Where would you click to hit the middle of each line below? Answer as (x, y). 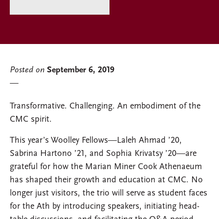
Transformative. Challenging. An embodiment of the (105, 107)
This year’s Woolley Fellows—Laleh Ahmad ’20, (96, 141)
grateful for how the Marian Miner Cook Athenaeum (106, 167)
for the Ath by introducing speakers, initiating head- (105, 207)
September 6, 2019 (81, 70)
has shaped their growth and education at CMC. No (106, 180)
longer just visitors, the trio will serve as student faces (109, 194)
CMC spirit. (31, 120)
